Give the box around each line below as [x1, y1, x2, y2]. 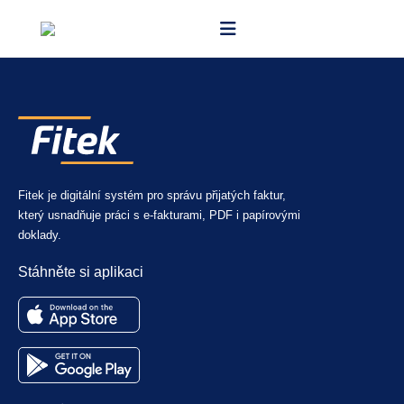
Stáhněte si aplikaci [18, 263, 143, 280]
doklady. [18, 227, 61, 242]
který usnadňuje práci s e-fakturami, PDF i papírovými [18, 207, 300, 222]
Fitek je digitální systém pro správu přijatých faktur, [18, 188, 286, 202]
